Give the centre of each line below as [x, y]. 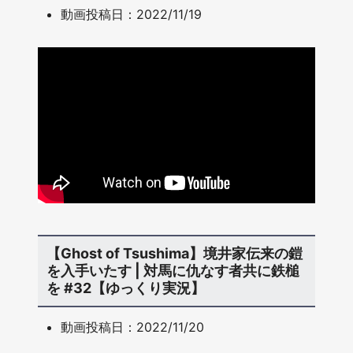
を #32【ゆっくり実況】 [125, 288]
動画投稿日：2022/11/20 [133, 327]
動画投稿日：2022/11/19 [132, 14]
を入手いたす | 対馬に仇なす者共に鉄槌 [173, 271]
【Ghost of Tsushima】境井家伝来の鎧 [174, 254]
